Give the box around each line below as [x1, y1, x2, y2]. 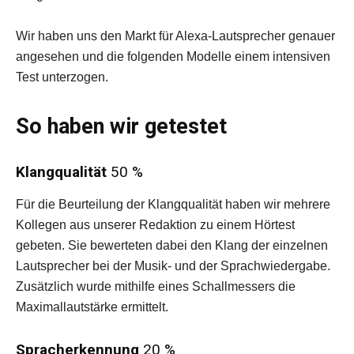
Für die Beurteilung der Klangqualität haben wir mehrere [16, 198, 330, 211]
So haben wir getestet [16, 114, 227, 139]
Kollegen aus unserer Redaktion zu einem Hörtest [16, 218, 295, 232]
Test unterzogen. [16, 70, 108, 84]
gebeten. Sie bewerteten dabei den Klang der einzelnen [16, 239, 328, 252]
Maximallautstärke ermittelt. [16, 300, 168, 314]
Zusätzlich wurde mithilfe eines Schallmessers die [16, 280, 296, 293]
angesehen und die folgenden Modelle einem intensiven [16, 50, 330, 63]
